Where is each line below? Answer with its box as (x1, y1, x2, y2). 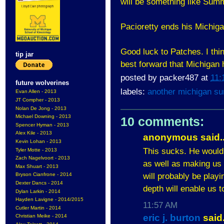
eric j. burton (143, 212, 200, 223)
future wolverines (15, 79, 69, 87)
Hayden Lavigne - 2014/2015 (15, 196, 83, 202)
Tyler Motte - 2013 (15, 146, 57, 152)
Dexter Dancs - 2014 (15, 180, 63, 186)
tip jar (15, 50, 33, 58)
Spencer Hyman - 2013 (15, 121, 69, 127)
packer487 (159, 72, 198, 82)
